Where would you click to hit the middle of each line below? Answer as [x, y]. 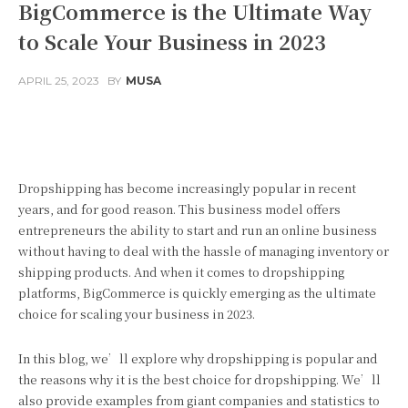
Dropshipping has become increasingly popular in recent [187, 188]
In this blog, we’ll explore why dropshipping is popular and [198, 358]
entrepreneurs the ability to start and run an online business [198, 230]
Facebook [88, 126]
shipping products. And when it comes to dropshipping [181, 272]
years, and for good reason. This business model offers [179, 209]
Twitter [204, 126]
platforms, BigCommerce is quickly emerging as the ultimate [197, 293]
